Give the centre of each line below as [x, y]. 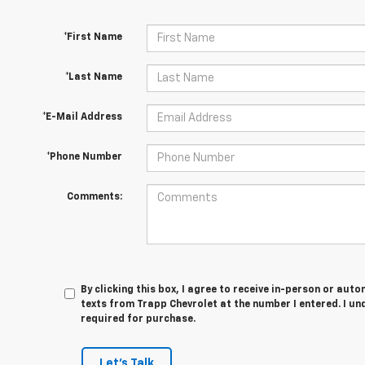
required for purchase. [139, 319]
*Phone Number [84, 157]
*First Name [92, 37]
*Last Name [93, 77]
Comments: [94, 197]
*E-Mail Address [82, 117]
